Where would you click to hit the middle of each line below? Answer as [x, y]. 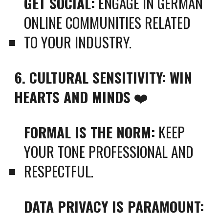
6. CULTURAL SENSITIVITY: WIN [103, 77]
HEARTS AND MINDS [73, 97]
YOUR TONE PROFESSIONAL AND [109, 151]
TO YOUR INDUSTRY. [78, 42]
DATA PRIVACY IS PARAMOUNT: [114, 206]
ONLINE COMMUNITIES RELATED [108, 22]
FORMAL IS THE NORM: [90, 132]
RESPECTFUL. [59, 171]
